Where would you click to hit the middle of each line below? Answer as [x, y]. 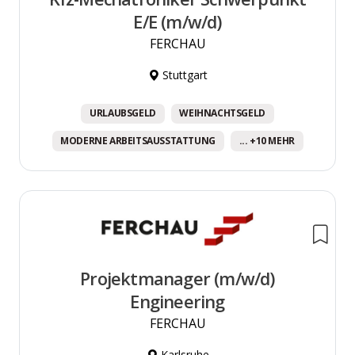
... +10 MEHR [267, 140]
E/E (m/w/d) [177, 22]
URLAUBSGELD [123, 113]
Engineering [177, 302]
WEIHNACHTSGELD [222, 113]
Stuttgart [183, 75]
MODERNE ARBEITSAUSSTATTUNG [138, 140]
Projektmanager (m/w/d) [177, 279]
